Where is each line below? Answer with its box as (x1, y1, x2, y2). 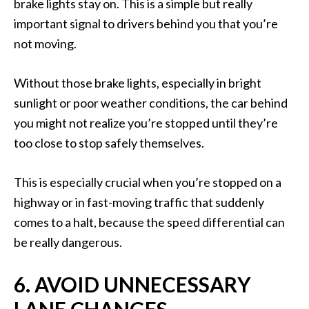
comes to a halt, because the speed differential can (14, 215, 285, 230)
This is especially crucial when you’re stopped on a (14, 175, 281, 190)
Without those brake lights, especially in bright (14, 75, 261, 91)
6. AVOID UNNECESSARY (14, 272, 251, 297)
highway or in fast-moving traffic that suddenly (14, 195, 264, 210)
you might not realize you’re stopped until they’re (14, 115, 278, 131)
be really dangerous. (14, 235, 122, 250)
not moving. (14, 36, 77, 52)
